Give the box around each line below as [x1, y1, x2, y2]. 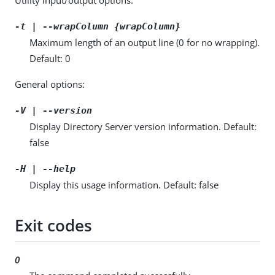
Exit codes [15, 214, 92, 237]
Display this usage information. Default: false [29, 178, 219, 191]
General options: [15, 77, 85, 90]
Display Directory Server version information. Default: [29, 120, 257, 133]
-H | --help [15, 163, 76, 174]
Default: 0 [29, 52, 71, 64]
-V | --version [15, 104, 92, 116]
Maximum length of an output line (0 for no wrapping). [29, 36, 260, 48]
